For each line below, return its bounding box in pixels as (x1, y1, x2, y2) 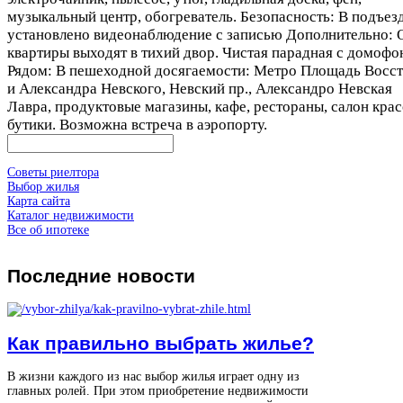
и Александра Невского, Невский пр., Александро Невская (7, 79, 392, 97)
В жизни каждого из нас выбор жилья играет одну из (7, 370, 300, 384)
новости (112, 264, 195, 286)
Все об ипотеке (7, 222, 89, 237)
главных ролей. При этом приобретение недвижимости (7, 384, 309, 399)
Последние (7, 264, 112, 286)
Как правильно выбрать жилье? (7, 332, 314, 354)
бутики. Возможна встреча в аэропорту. (7, 115, 267, 133)
